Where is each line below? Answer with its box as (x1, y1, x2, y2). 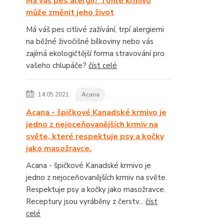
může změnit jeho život (26, 7, 114, 18)
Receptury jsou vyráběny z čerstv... (26, 196, 145, 206)
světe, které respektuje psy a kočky (26, 131, 164, 142)
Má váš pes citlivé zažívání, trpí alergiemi (26, 24, 164, 34)
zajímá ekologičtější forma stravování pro (26, 48, 164, 58)
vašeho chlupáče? (26, 60, 88, 70)
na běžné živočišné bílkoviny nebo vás (26, 36, 153, 46)
